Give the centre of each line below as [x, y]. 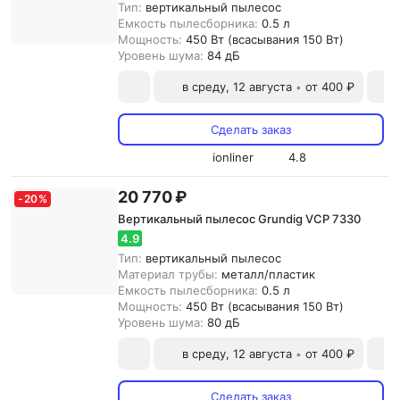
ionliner [233, 157]
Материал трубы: [170, 274]
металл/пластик [268, 274]
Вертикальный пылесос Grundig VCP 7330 [239, 219]
